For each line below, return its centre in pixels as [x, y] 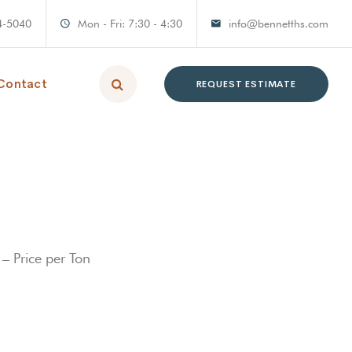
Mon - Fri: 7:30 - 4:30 [130, 24]
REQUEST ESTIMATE [246, 84]
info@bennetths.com [279, 24]
